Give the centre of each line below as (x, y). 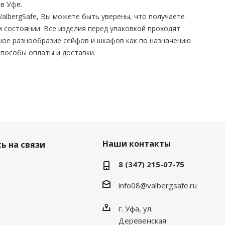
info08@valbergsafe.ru (157, 185)
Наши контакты (136, 144)
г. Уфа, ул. (135, 208)
